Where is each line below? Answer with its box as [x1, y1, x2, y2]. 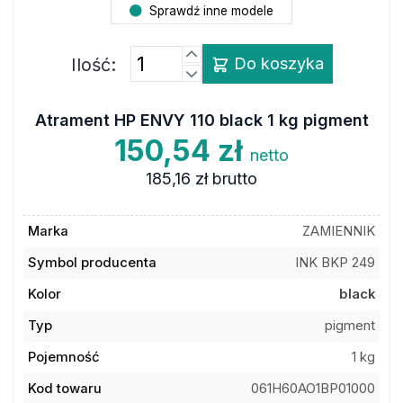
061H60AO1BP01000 [251, 381, 376, 397]
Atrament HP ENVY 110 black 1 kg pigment [34, 110, 369, 130]
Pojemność [27, 349, 100, 365]
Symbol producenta [27, 255, 157, 271]
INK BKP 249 [295, 255, 376, 271]
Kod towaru [27, 381, 102, 397]
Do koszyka [228, 54, 324, 73]
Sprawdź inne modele [146, 4, 273, 18]
